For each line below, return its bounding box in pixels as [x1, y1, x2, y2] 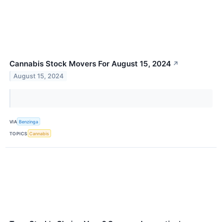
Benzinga [19, 118, 39, 124]
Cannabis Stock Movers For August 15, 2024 [9, 59, 171, 68]
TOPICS [9, 130, 28, 136]
